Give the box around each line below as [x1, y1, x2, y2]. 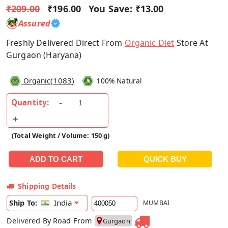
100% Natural [96, 75, 142, 85]
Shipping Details [18, 181, 76, 191]
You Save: [89, 2, 133, 15]
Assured [18, 17, 51, 30]
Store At [174, 37, 208, 48]
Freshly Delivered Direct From [6, 37, 125, 48]
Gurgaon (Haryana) [6, 49, 82, 61]
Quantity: [11, 97, 49, 108]
